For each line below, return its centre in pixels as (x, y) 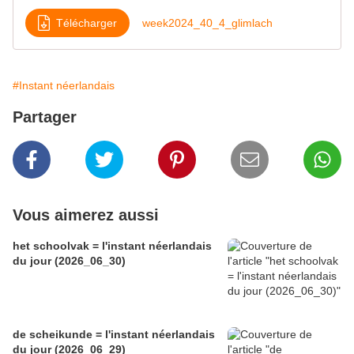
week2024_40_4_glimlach (207, 23)
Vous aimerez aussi (86, 215)
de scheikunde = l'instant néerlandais (114, 335)
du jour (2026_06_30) (69, 261)
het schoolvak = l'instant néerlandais (112, 246)
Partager (45, 117)
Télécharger (87, 23)
